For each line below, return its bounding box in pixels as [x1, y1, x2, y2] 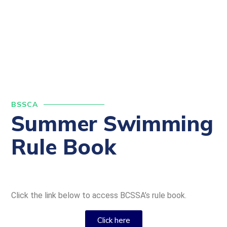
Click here [97, 215, 130, 225]
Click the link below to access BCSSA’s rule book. [11, 191, 188, 200]
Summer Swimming [11, 110, 213, 137]
